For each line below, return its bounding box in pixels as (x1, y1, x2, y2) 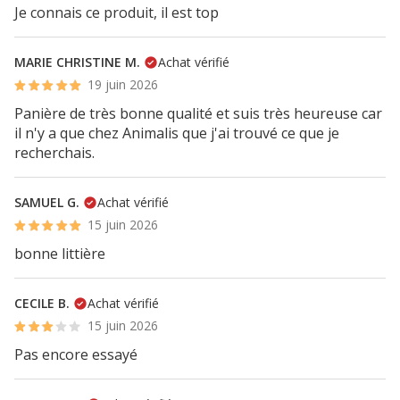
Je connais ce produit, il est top (14, 3, 219, 22)
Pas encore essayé (14, 345, 137, 364)
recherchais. (14, 143, 95, 162)
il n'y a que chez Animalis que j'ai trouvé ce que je (14, 123, 339, 143)
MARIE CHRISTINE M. (14, 54, 140, 71)
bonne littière (14, 244, 105, 263)
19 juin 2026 (87, 76, 159, 93)
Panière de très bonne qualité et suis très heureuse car (14, 104, 382, 123)
